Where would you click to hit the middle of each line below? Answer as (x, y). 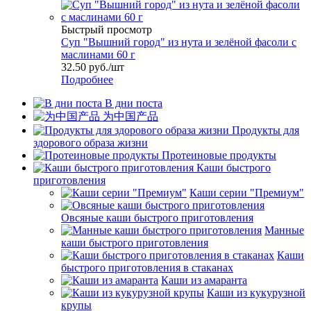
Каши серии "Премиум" (247, 192)
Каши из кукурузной (256, 292)
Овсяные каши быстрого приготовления (157, 217)
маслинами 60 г (98, 54)
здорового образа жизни (91, 142)
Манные (284, 230)
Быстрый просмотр (107, 29)
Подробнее (87, 79)
